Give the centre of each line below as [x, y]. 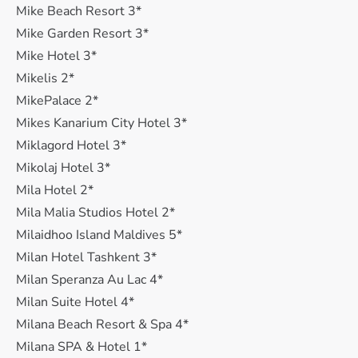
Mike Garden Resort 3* [82, 34]
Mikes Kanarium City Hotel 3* [101, 123]
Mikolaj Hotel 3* [63, 168]
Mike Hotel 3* [56, 56]
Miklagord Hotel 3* [71, 145]
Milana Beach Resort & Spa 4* [102, 324]
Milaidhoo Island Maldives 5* [99, 235]
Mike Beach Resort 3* [79, 11]
